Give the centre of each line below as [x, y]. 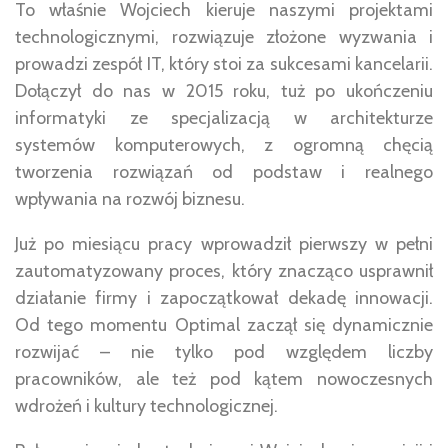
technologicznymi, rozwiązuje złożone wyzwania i [224, 36]
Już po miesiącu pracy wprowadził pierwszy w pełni [224, 243]
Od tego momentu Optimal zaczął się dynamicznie [224, 324]
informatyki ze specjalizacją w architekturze [224, 117]
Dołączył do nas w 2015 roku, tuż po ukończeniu [224, 90]
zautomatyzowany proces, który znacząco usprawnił [224, 270]
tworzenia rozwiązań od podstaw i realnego [224, 171]
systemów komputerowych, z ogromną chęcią [224, 144]
